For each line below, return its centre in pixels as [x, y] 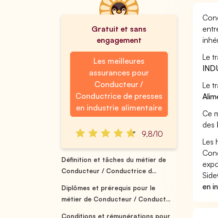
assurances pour [119, 73]
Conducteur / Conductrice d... [109, 171]
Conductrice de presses [119, 96]
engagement [119, 40]
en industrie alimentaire [119, 108]
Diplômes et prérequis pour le [109, 188]
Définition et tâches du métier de [114, 160]
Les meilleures [119, 61]
